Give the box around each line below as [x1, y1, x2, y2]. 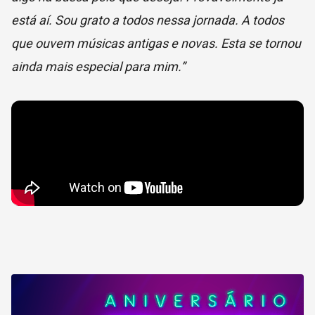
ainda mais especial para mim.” [11, 59, 185, 75]
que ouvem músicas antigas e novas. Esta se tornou [11, 36, 301, 51]
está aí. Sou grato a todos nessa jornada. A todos [11, 13, 284, 28]
